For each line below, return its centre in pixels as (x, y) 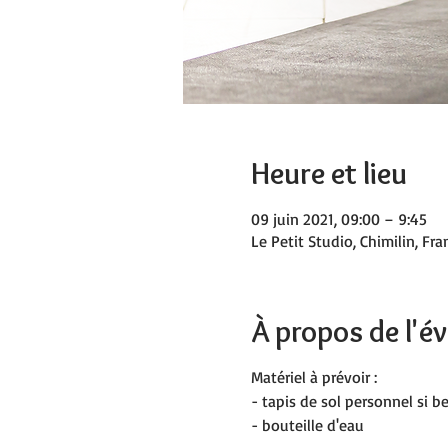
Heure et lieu (328, 173)
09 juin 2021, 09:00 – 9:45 (338, 219)
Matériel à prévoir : (313, 377)
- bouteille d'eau (307, 425)
